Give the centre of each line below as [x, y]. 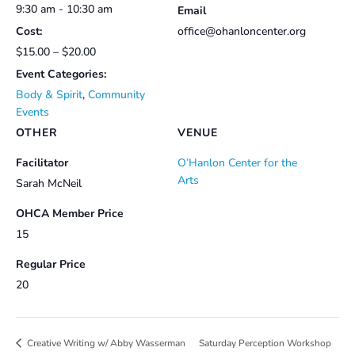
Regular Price [51, 265]
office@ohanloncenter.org [242, 32]
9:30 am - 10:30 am [64, 10]
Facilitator [42, 163]
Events [32, 113]
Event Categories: [61, 74]
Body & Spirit [49, 95]
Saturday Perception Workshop [265, 344]
